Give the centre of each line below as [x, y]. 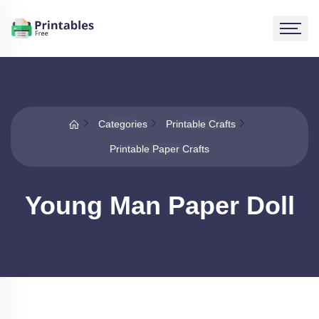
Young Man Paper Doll [159, 205]
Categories [122, 124]
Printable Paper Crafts [159, 149]
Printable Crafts [200, 124]
